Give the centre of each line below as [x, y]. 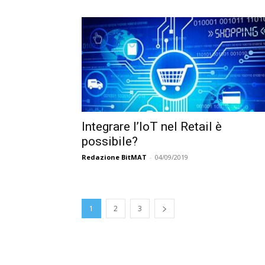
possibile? [110, 141]
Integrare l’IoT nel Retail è [152, 127]
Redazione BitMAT [114, 157]
